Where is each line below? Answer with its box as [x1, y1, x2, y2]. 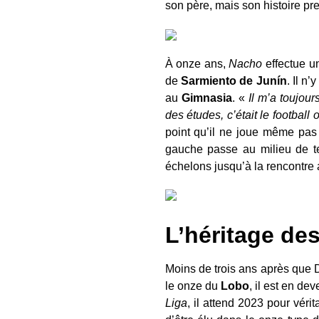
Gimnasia [181, 91, 232, 104]
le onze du [164, 280, 221, 293]
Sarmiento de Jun [180, 74, 277, 87]
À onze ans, [164, 57, 229, 70]
